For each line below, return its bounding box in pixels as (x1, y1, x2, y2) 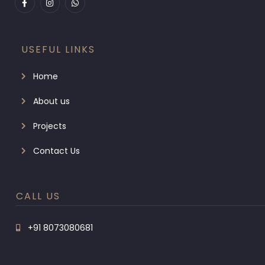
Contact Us (33, 144, 80, 157)
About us (33, 95, 70, 107)
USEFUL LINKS (21, 42, 95, 56)
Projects (33, 119, 66, 132)
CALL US (15, 189, 60, 203)
